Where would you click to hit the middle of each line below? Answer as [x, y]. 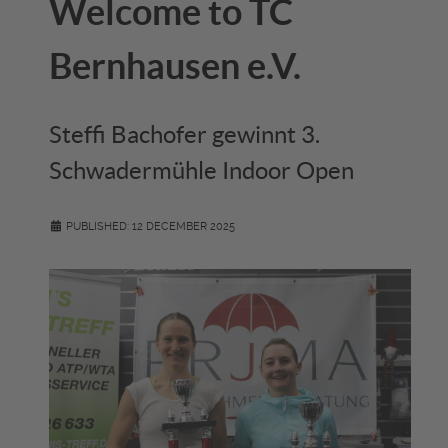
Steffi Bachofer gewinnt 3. [184, 134]
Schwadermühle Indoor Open [201, 170]
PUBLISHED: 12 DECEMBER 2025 [150, 226]
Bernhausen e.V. [175, 65]
